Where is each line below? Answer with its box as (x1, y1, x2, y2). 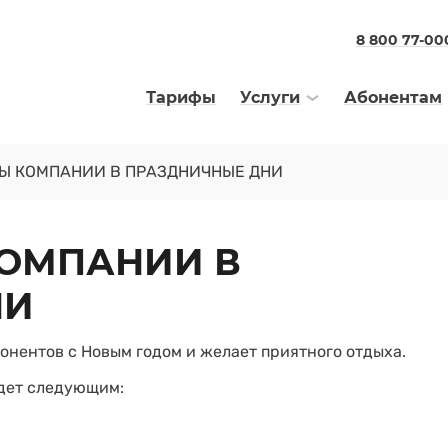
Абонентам (344, 88, 442, 107)
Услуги (240, 88, 300, 107)
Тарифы (146, 88, 216, 107)
